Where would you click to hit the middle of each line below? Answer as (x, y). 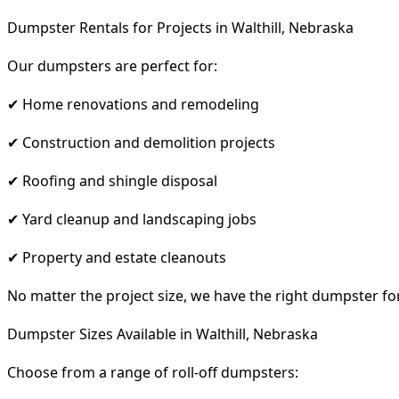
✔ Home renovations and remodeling (133, 104)
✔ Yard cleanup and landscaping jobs (132, 219)
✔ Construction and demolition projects (141, 142)
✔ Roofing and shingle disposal (112, 180)
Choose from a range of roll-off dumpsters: (153, 372)
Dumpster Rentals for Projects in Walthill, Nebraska (180, 27)
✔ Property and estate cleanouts (117, 257)
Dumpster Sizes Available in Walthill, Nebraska (163, 334)
